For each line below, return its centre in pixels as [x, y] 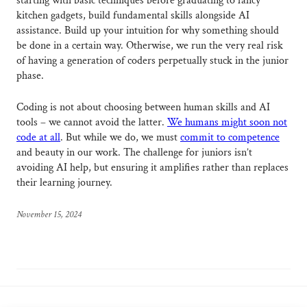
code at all [38, 138]
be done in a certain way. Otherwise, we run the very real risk [150, 46]
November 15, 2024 [49, 215]
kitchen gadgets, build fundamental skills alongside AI [133, 16]
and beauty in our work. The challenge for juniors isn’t [134, 153]
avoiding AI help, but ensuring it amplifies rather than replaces [152, 168]
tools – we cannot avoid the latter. [92, 123]
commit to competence [230, 138]
